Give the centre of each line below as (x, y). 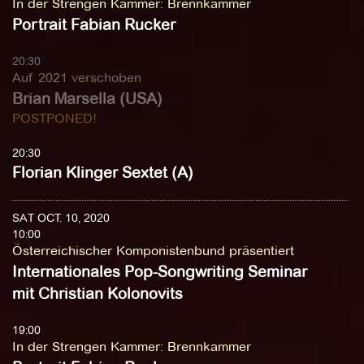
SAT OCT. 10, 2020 (61, 218)
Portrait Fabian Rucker (94, 25)
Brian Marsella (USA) (87, 99)
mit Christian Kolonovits (97, 294)
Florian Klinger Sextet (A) (103, 173)
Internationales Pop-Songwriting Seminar (160, 272)
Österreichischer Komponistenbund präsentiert (153, 251)
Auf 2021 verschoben (77, 78)
